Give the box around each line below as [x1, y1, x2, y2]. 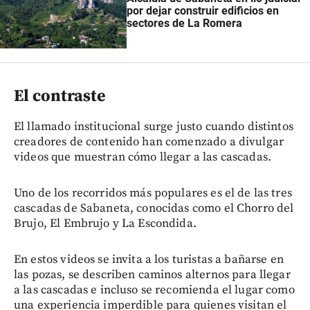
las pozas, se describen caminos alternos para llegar [14, 267, 291, 283]
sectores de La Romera [127, 16, 243, 30]
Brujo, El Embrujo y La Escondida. [14, 216, 197, 232]
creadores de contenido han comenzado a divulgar [14, 134, 284, 150]
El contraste [14, 86, 106, 107]
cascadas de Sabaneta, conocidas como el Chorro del [14, 201, 294, 217]
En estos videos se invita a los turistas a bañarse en [14, 252, 284, 268]
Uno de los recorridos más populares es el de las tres [14, 185, 292, 201]
